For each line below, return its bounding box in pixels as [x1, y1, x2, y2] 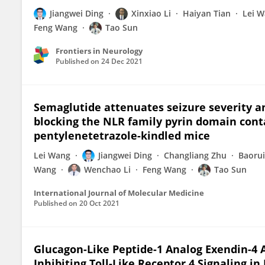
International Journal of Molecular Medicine [34, 188, 204, 198]
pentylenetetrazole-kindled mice [34, 128, 210, 143]
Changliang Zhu [164, 150, 227, 161]
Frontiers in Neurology [56, 46, 143, 56]
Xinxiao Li [131, 8, 171, 19]
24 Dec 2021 [101, 56, 143, 66]
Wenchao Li [84, 164, 131, 175]
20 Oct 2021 [79, 198, 119, 208]
